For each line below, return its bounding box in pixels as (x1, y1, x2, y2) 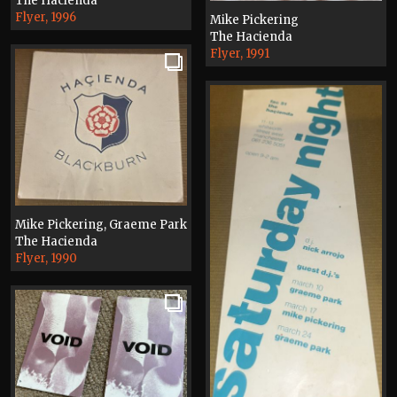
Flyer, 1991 (210, 45, 269, 61)
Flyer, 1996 (15, 10, 76, 26)
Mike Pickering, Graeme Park (15, 217, 187, 233)
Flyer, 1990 (15, 251, 77, 267)
